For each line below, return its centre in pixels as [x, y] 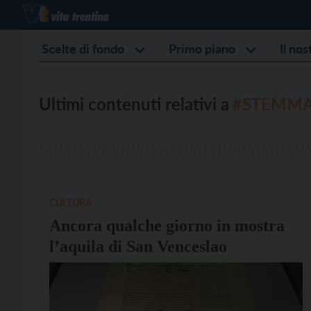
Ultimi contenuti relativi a [134, 104]
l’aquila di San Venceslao [138, 246]
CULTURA [71, 202]
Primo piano [202, 49]
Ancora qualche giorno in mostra [167, 226]
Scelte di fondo [83, 49]
